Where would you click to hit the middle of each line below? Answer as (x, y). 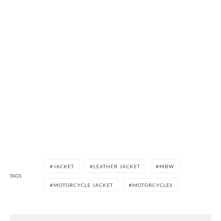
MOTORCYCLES (152, 185)
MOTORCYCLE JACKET (83, 185)
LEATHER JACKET (117, 166)
